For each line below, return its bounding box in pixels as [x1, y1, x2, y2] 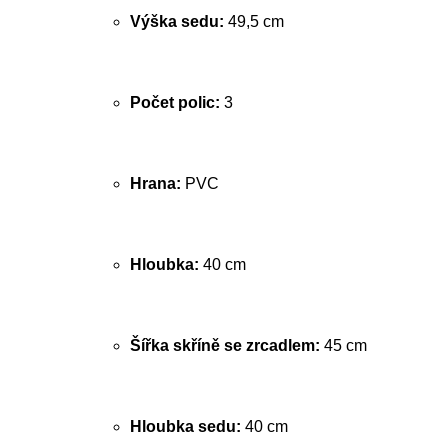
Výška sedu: [130, 13, 224, 30]
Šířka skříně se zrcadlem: [130, 337, 320, 354]
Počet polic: [130, 94, 220, 111]
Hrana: [130, 175, 181, 192]
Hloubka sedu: [130, 418, 241, 435]
